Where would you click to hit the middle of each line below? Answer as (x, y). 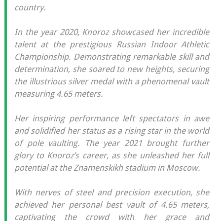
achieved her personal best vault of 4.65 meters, (112, 204)
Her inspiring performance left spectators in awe (112, 118)
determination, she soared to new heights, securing (112, 69)
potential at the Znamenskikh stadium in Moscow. (107, 167)
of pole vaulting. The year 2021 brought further (112, 143)
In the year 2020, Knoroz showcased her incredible (112, 32)
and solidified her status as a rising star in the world (112, 130)
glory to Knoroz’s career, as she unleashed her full (112, 155)
